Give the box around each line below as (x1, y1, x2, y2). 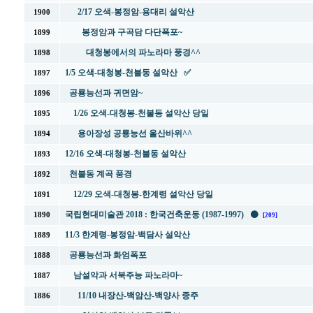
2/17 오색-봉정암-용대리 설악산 (78, 7, 194, 17)
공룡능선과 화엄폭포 (69, 250, 147, 260)
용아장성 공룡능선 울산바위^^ (78, 129, 192, 138)
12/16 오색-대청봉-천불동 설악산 (65, 149, 186, 159)
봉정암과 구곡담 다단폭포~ (82, 27, 182, 37)
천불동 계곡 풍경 (69, 169, 132, 179)
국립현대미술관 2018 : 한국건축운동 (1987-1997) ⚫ (65, 210, 259, 219)
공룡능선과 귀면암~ (69, 88, 143, 98)
